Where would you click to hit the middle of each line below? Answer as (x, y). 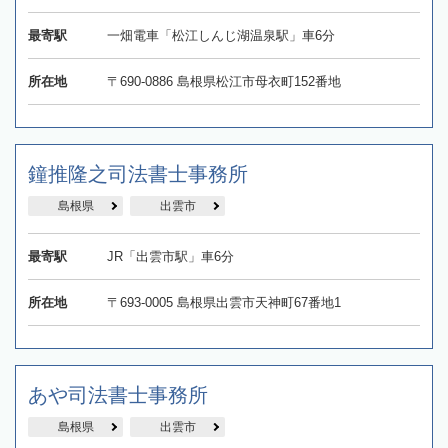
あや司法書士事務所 (118, 395)
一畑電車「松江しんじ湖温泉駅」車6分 (220, 36)
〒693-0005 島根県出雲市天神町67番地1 (223, 303)
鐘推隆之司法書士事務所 (138, 174)
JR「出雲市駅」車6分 (170, 257)
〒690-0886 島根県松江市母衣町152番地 (223, 82)
